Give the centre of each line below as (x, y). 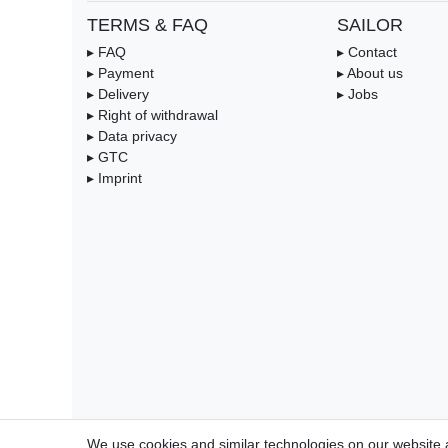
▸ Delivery (118, 93)
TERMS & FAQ (147, 24)
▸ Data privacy (132, 135)
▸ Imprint (114, 177)
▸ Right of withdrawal (152, 114)
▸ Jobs (357, 93)
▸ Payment (120, 72)
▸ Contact (367, 51)
